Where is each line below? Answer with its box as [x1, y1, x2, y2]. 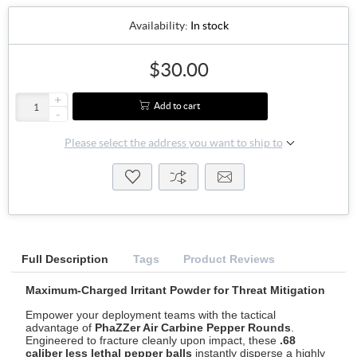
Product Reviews [183, 252, 276, 265]
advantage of [25, 320, 96, 334]
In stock [190, 19, 229, 33]
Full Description [21, 252, 108, 265]
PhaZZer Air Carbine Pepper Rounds [95, 320, 292, 334]
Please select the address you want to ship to [64, 135, 283, 149]
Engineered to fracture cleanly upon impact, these [25, 333, 280, 347]
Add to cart [154, 100, 200, 112]
